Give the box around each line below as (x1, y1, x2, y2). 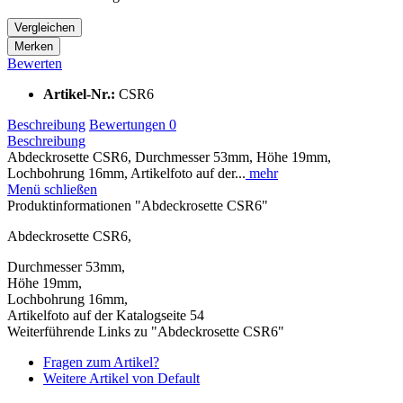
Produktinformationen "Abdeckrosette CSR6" (7, 197, 268, 213)
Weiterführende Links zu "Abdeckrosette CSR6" (7, 323, 284, 339)
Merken (14, 39, 53, 53)
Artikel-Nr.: (43, 85, 119, 102)
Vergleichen (14, 20, 75, 34)
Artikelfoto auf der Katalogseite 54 (7, 307, 204, 323)
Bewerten (7, 55, 62, 71)
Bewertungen (89, 116, 169, 132)
